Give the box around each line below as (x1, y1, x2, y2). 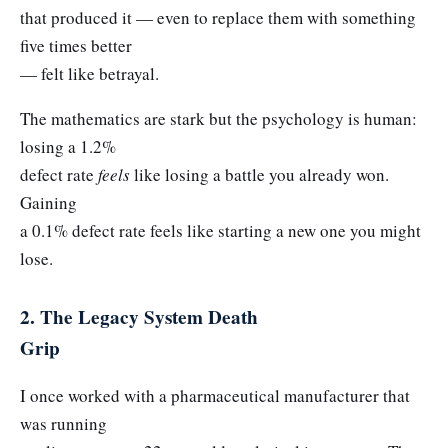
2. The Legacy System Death (20, 303, 258, 332)
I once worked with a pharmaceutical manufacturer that (20, 383, 410, 407)
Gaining (20, 191, 77, 215)
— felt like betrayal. (20, 61, 159, 85)
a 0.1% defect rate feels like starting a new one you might (20, 219, 421, 243)
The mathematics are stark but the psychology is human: (20, 107, 417, 131)
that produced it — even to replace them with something (20, 5, 416, 29)
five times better (20, 33, 132, 57)
